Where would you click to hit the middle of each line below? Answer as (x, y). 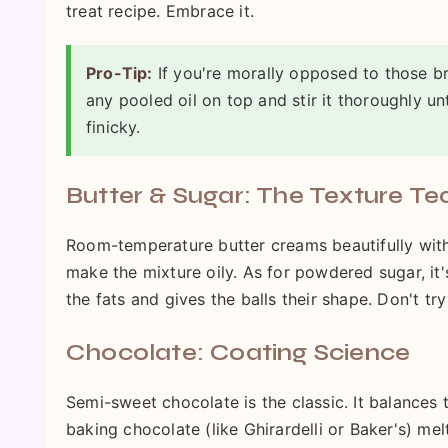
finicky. (113, 127)
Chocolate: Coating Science (238, 352)
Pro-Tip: (119, 73)
